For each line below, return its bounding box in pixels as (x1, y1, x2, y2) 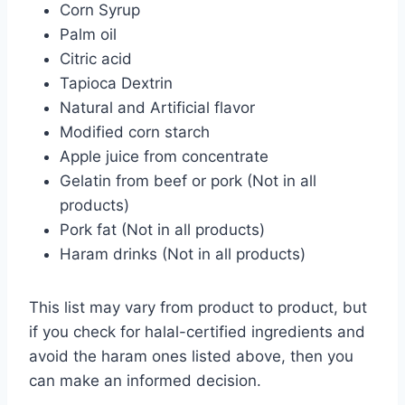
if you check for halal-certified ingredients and (29, 322, 365, 341)
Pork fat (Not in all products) (60, 220, 265, 239)
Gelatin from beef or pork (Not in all (60, 171, 316, 190)
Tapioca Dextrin (60, 73, 173, 92)
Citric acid (60, 49, 132, 68)
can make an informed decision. (29, 371, 261, 390)
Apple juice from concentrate (60, 146, 268, 165)
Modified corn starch (60, 122, 210, 141)
